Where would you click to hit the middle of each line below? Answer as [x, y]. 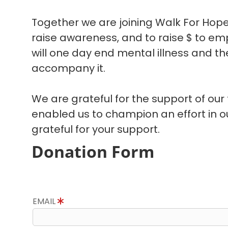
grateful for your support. [96, 129]
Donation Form [93, 151]
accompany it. [68, 68]
